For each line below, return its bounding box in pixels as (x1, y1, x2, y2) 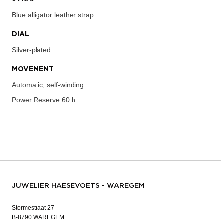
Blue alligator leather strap (12, 10, 94, 19)
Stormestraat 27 (12, 204, 54, 211)
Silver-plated (12, 45, 51, 54)
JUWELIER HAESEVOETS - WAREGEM (12, 182, 145, 189)
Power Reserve (12, 95, 60, 104)
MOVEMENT (12, 65, 54, 73)
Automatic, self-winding (12, 80, 84, 89)
